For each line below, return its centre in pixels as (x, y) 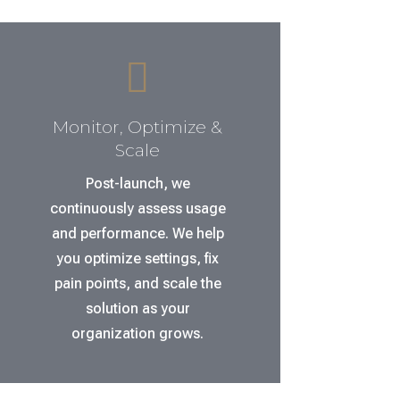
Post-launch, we (137, 184)
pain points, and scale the (137, 284)
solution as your (137, 309)
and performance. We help (137, 234)
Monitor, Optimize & (138, 128)
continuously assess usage (137, 209)
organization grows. (138, 334)
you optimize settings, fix (138, 259)
